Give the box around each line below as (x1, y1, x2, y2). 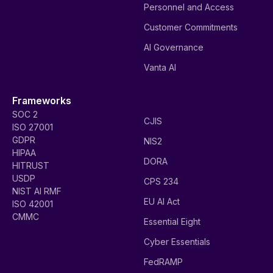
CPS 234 (144, 176, 179, 187)
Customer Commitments (144, 21, 238, 32)
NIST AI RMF (12, 185, 62, 196)
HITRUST (12, 160, 49, 171)
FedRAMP (144, 257, 183, 268)
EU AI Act (144, 196, 180, 207)
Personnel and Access (144, 1, 234, 12)
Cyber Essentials (144, 236, 210, 247)
